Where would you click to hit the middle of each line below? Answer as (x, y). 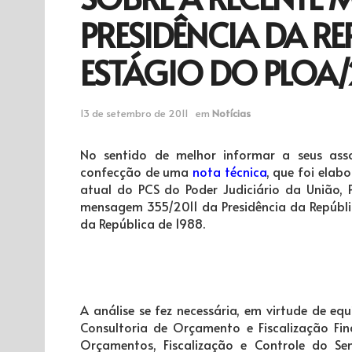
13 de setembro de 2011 (134, 113)
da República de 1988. (143, 223)
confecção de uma (136, 171)
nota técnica (229, 171)
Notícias (231, 113)
